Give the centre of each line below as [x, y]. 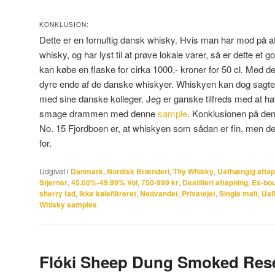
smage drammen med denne [99, 114]
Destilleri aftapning [215, 182]
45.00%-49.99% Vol [104, 182]
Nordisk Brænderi [138, 171]
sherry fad [57, 193]
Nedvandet [159, 193]
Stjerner [53, 182]
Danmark [87, 171]
